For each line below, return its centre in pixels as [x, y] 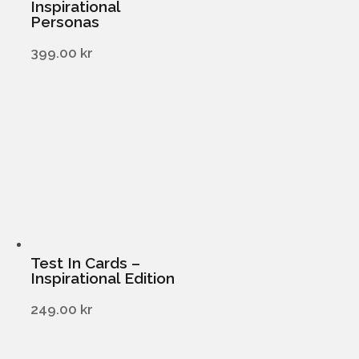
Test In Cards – [86, 262]
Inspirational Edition [103, 278]
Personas [65, 22]
